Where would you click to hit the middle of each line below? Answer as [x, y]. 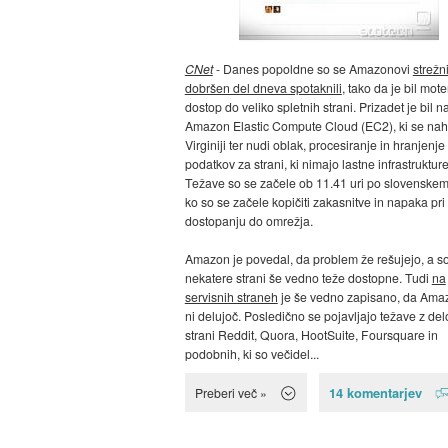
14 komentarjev [376, 393]
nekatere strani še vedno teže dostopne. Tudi [308, 278]
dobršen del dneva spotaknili [263, 88]
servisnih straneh [231, 297]
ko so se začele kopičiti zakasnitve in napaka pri [314, 202]
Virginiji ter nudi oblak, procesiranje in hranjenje [314, 145]
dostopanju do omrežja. [248, 221]
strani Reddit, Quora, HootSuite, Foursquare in [311, 335]
